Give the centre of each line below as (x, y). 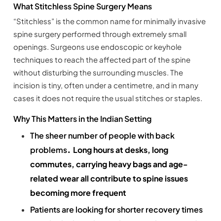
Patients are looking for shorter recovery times (116, 210)
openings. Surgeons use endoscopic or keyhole (97, 47)
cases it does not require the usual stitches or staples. (108, 98)
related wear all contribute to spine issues (109, 179)
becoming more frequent (78, 193)
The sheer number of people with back (102, 136)
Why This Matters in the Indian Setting (82, 119)
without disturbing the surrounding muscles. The (98, 73)
